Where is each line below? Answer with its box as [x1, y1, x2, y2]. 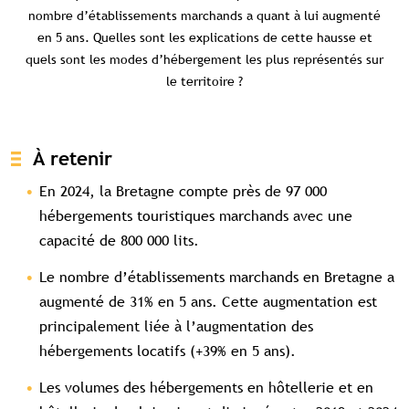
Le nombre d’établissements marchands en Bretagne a [39, 267, 394, 288]
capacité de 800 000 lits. [39, 230, 199, 251]
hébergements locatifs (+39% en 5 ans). [39, 341, 296, 362]
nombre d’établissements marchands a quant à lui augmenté [28, 7, 381, 24]
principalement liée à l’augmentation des [39, 316, 313, 337]
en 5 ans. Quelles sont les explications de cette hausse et [37, 29, 372, 46]
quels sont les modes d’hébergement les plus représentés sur [26, 51, 383, 68]
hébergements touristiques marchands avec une [39, 205, 352, 226]
